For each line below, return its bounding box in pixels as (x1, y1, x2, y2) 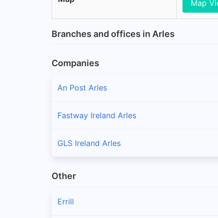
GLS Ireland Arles (57, 138, 121, 148)
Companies (52, 57, 99, 68)
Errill (57, 197, 74, 207)
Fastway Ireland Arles (57, 110, 136, 120)
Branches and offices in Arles (52, 28, 175, 39)
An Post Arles (57, 82, 107, 92)
